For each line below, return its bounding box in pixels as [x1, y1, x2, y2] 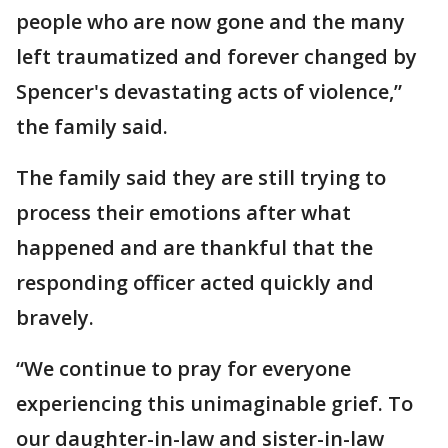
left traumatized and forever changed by [16, 43, 417, 71]
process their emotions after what [16, 199, 351, 227]
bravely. [16, 304, 94, 332]
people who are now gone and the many [16, 8, 405, 36]
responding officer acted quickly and [16, 269, 374, 297]
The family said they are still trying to [16, 164, 386, 192]
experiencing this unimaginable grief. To [16, 390, 413, 418]
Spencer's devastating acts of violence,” [16, 78, 402, 106]
